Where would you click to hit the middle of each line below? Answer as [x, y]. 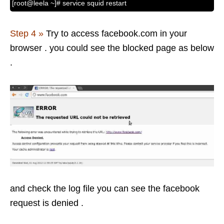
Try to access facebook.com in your [115, 33]
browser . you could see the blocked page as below [112, 48]
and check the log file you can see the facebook [105, 189]
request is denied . [47, 203]
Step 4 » [27, 33]
